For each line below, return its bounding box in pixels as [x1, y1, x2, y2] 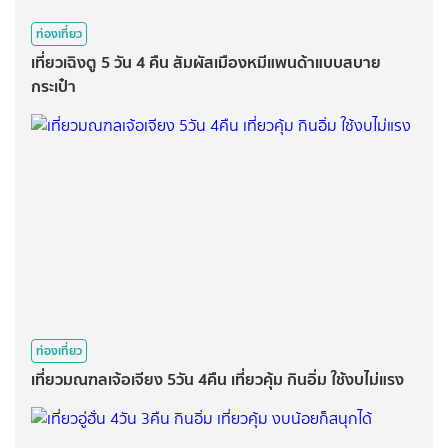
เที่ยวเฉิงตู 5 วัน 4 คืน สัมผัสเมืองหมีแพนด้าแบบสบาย [31, 49, 381, 75]
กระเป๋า [31, 73, 76, 99]
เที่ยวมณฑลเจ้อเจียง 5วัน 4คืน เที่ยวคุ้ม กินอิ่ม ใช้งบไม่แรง [31, 366, 404, 393]
